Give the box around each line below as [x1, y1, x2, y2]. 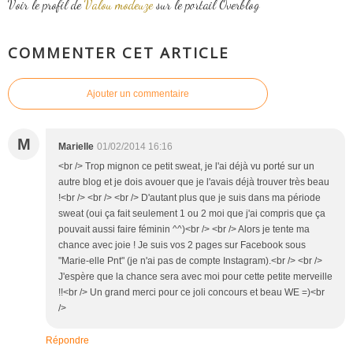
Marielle [58, 140, 94, 152]
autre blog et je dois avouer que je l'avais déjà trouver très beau [58, 176, 329, 188]
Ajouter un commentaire [87, 87, 189, 99]
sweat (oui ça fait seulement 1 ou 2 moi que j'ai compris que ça [58, 207, 325, 219]
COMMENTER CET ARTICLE [8, 43, 229, 63]
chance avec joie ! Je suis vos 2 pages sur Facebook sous [58, 239, 306, 251]
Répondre [46, 334, 89, 346]
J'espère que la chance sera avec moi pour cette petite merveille [58, 270, 333, 282]
